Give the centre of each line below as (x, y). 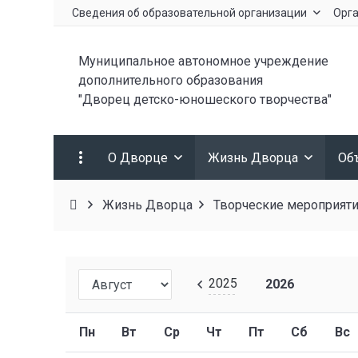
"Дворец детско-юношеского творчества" (205, 99)
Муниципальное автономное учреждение (204, 61)
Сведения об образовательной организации (190, 13)
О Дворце (138, 157)
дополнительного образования (171, 80)
